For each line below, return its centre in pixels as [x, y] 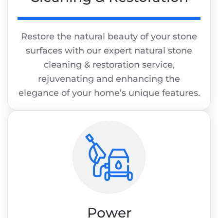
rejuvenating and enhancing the [109, 79]
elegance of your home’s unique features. [109, 93]
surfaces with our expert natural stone [109, 51]
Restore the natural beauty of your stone [109, 37]
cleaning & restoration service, [109, 65]
